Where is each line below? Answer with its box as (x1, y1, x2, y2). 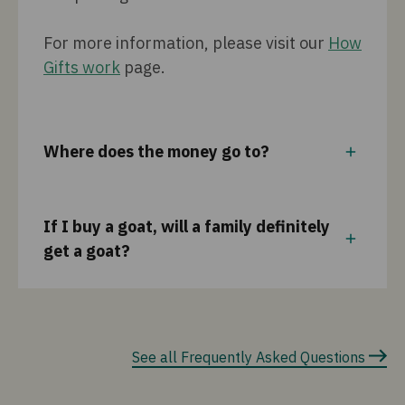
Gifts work (43, 57, 120, 78)
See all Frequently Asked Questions (132, 348, 365, 366)
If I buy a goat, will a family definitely (43, 216, 330, 237)
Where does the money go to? (43, 141, 269, 162)
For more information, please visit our (43, 33, 328, 53)
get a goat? (43, 240, 130, 261)
